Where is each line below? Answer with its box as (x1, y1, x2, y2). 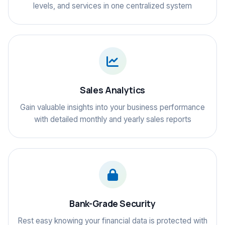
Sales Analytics (80, 84, 145, 96)
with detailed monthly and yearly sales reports (34, 115, 191, 124)
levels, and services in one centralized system (33, 1, 192, 11)
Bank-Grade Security (69, 197, 156, 209)
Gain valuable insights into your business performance (20, 102, 205, 112)
